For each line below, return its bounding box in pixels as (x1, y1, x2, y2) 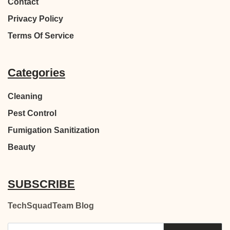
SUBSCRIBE (8, 178, 75, 191)
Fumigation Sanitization (8, 126, 100, 135)
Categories (8, 66, 65, 80)
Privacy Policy (8, 14, 63, 24)
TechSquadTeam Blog (8, 201, 94, 210)
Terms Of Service (8, 31, 74, 41)
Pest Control (8, 109, 56, 118)
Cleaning (8, 92, 43, 101)
